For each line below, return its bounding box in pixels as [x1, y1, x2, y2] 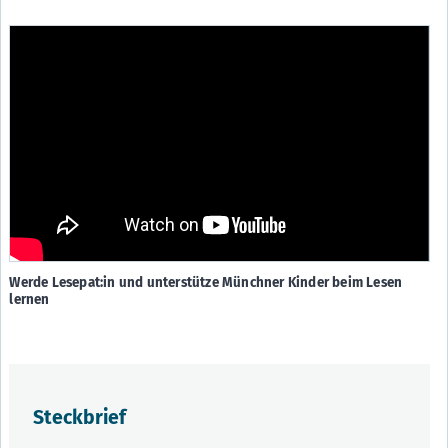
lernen [9, 290, 50, 308]
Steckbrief [33, 406, 127, 430]
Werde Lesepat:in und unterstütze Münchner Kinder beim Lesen [9, 273, 403, 291]
